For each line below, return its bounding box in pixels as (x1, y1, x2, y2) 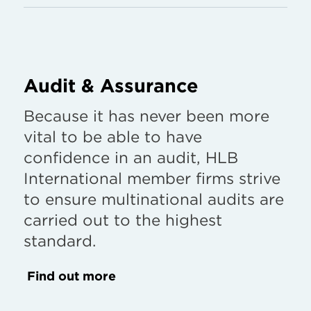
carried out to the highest (24, 210, 222, 229)
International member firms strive (24, 168, 280, 187)
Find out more (27, 268, 116, 283)
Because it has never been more (24, 106, 269, 125)
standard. (24, 230, 96, 250)
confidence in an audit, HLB (24, 147, 238, 167)
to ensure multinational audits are (24, 189, 284, 208)
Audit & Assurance (24, 74, 199, 96)
